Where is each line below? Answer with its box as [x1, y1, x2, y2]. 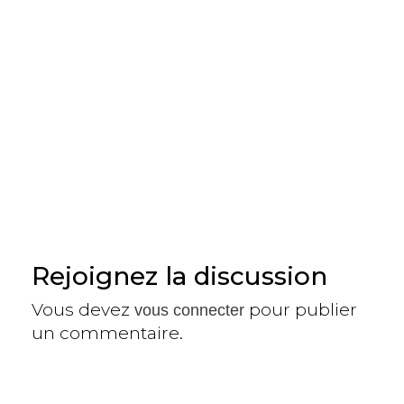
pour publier [244, 298, 357, 320]
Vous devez [32, 298, 134, 320]
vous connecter [134, 300, 244, 319]
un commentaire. [32, 322, 183, 344]
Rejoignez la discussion [32, 260, 327, 291]
